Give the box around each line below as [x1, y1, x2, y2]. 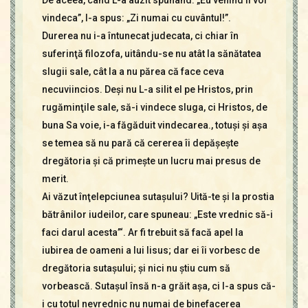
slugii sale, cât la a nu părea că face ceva [41, 66, 224, 77]
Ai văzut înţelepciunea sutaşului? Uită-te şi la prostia [41, 191, 274, 202]
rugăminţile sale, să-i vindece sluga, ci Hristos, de [41, 102, 267, 113]
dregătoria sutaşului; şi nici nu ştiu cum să [41, 263, 230, 274]
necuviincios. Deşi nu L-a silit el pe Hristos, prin [41, 84, 253, 95]
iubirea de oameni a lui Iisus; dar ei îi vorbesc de [41, 245, 260, 256]
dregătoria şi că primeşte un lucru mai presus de [41, 155, 261, 166]
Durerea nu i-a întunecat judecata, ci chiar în [41, 30, 239, 41]
